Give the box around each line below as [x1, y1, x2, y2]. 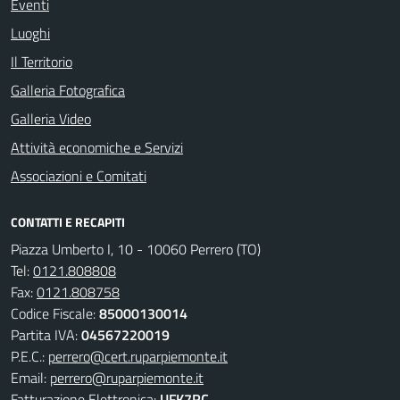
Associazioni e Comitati [11, 165, 146, 187]
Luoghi [11, 22, 50, 44]
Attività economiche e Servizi [11, 137, 183, 158]
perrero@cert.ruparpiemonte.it [48, 346, 228, 367]
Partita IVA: [11, 324, 81, 346]
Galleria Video [11, 108, 91, 129]
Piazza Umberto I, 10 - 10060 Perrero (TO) [11, 238, 261, 260]
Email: [11, 367, 50, 388]
